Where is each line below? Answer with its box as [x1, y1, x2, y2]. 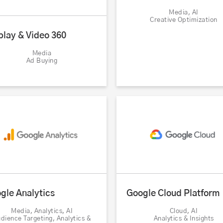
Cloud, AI [169, 208, 198, 215]
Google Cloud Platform [126, 189, 220, 199]
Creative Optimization [150, 17, 218, 24]
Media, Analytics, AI [11, 208, 73, 215]
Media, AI [169, 9, 199, 16]
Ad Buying [26, 58, 58, 65]
